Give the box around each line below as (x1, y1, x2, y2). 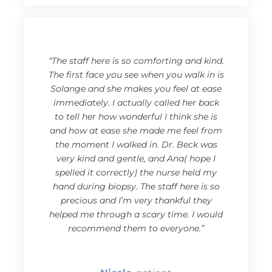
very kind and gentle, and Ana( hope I (56, 153, 216, 165)
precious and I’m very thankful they (60, 195, 212, 206)
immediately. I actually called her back (53, 97, 219, 109)
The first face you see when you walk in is (48, 69, 224, 81)
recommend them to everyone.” (68, 223, 204, 234)
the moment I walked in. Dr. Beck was (55, 139, 217, 151)
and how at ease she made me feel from (50, 125, 222, 137)
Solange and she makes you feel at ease (50, 83, 222, 95)
